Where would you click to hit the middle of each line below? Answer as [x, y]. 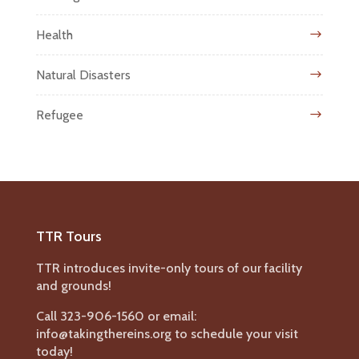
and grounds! [73, 286]
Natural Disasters [83, 75]
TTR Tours [69, 236]
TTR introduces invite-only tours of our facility [169, 268]
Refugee [59, 115]
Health [54, 35]
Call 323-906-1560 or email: [116, 316]
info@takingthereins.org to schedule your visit [167, 334]
